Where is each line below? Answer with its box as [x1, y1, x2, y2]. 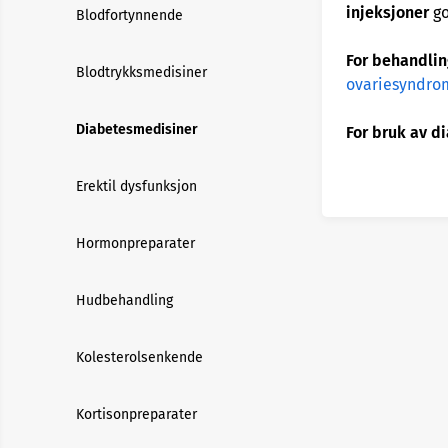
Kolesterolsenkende [76, 349, 203, 366]
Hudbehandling [76, 292, 173, 309]
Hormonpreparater [76, 235, 195, 252]
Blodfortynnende [76, 7, 183, 24]
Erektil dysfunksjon [76, 178, 197, 195]
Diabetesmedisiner [76, 121, 198, 138]
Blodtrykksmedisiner [76, 64, 207, 81]
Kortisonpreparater [76, 406, 197, 423]
